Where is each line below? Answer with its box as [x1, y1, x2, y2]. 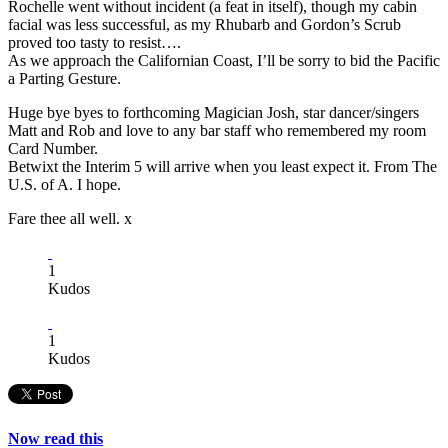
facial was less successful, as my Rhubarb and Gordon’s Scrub [8, 16, 401, 34]
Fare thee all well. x [8, 210, 132, 228]
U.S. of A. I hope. [8, 176, 121, 194]
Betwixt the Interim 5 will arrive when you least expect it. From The [8, 158, 437, 176]
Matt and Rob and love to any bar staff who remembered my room [8, 122, 426, 140]
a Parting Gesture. [8, 70, 121, 88]
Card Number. [8, 140, 98, 158]
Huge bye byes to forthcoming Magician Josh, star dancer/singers [8, 104, 419, 122]
